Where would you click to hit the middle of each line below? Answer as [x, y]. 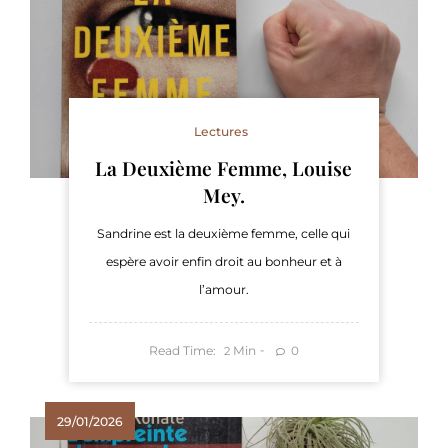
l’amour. [223, 289]
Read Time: [183, 351]
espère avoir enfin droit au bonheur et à [223, 261]
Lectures [221, 131]
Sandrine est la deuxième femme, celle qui [224, 233]
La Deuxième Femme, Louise [224, 168]
